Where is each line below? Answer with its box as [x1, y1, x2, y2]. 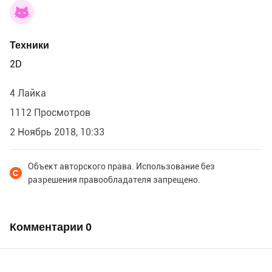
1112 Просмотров [10, 106, 90, 118]
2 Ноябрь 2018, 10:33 [10, 126, 104, 138]
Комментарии [10, 220, 86, 233]
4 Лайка [10, 87, 46, 99]
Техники [10, 39, 49, 51]
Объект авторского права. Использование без [28, 161, 215, 171]
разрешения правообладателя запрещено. [28, 174, 200, 185]
